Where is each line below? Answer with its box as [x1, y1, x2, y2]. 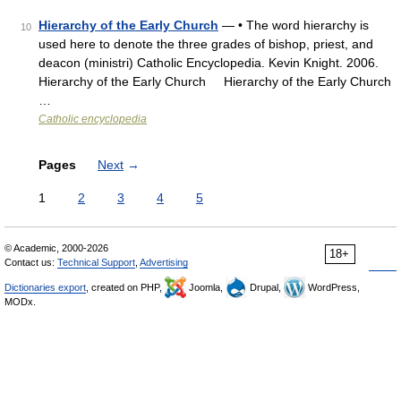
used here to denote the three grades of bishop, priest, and [38, 37, 373, 51]
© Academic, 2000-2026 [4, 243, 108, 253]
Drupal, [247, 282, 284, 293]
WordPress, [305, 282, 360, 293]
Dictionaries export [4, 282, 86, 293]
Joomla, [186, 282, 226, 293]
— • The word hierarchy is [218, 18, 369, 32]
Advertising [140, 257, 188, 268]
